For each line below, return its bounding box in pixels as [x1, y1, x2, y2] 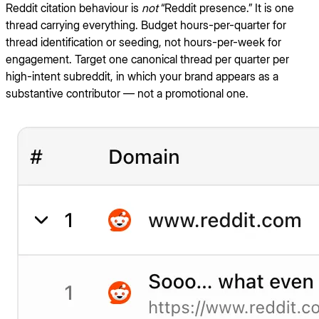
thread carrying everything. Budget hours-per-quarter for [6, 18, 286, 33]
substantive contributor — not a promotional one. [6, 86, 249, 101]
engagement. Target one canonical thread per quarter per [6, 52, 289, 67]
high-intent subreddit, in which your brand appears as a [6, 69, 278, 84]
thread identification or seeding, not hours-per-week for [6, 35, 281, 50]
